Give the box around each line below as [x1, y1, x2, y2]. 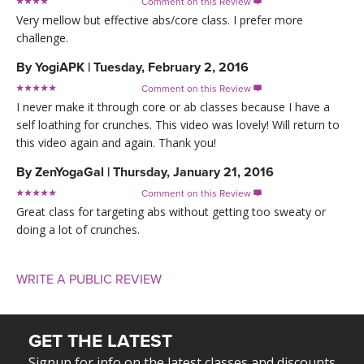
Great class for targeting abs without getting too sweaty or [16, 204, 326, 220]
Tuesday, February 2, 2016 [93, 59, 249, 76]
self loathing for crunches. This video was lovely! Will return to [16, 117, 340, 133]
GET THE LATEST [28, 330, 172, 353]
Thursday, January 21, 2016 [113, 164, 274, 181]
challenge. [16, 30, 68, 46]
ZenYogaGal [35, 164, 104, 181]
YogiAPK [35, 59, 84, 76]
